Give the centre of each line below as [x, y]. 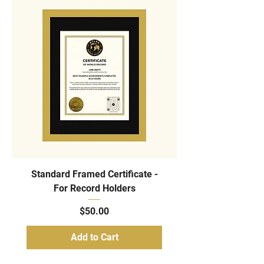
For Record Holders [94, 188]
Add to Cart [94, 237]
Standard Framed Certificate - [94, 174]
